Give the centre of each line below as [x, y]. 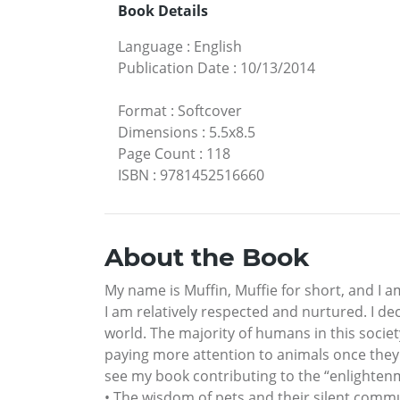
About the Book [207, 257]
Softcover [210, 110]
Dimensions [158, 132]
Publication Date [174, 67]
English [218, 46]
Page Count [157, 153]
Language [150, 46]
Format [142, 110]
